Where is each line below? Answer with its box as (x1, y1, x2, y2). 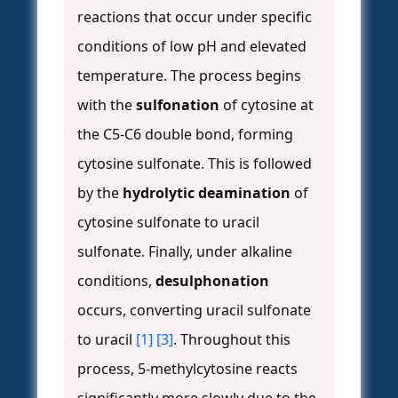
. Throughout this (173, 330, 291, 350)
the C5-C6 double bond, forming (77, 124, 293, 145)
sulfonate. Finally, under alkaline (77, 242, 292, 262)
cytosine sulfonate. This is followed (77, 154, 312, 174)
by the (77, 183, 123, 203)
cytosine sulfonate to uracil (77, 212, 259, 233)
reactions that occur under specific (77, 7, 312, 28)
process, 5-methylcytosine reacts (77, 359, 298, 379)
